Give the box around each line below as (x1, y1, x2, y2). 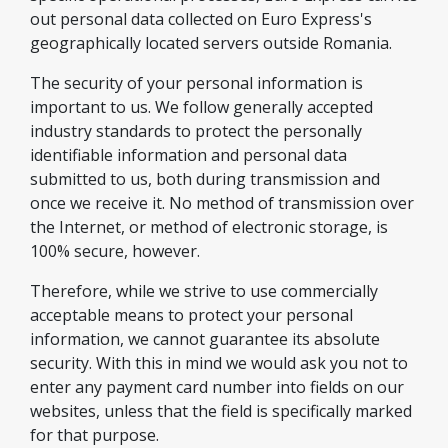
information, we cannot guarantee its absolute (30, 328, 380, 350)
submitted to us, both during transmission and (30, 168, 380, 190)
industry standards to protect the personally (30, 120, 362, 142)
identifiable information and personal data (30, 144, 347, 166)
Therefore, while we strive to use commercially (30, 280, 378, 302)
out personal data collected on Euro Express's (30, 8, 372, 30)
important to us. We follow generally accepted (30, 96, 373, 118)
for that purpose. (30, 424, 159, 446)
